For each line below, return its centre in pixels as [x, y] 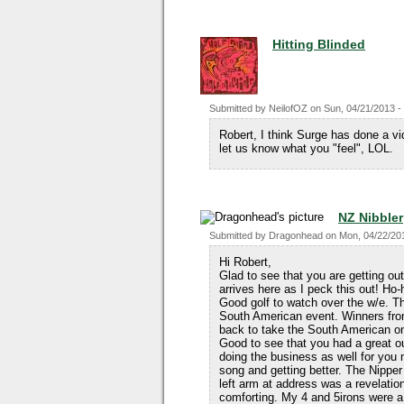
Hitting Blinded [319, 44]
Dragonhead [296, 235]
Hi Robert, [245, 262]
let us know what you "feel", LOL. [306, 148]
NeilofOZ [288, 108]
